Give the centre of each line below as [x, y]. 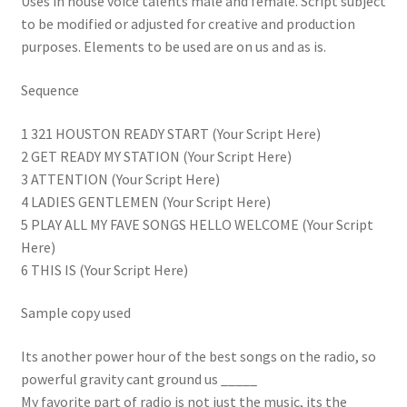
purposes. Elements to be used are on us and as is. [173, 47]
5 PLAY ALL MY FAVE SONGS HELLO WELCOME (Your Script [197, 224]
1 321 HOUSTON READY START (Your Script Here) [170, 133]
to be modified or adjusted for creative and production [188, 24]
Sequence [50, 89]
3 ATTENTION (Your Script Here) [120, 179]
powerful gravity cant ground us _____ [139, 378]
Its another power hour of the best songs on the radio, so [198, 356]
